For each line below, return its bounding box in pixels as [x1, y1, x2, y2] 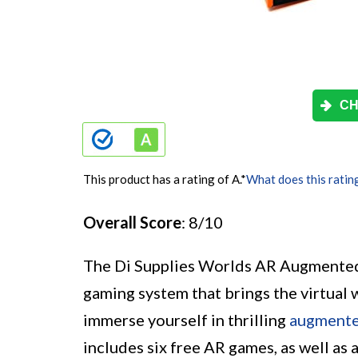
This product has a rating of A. [83, 172, 241, 187]
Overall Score [83, 213, 181, 233]
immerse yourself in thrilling [83, 310, 289, 330]
